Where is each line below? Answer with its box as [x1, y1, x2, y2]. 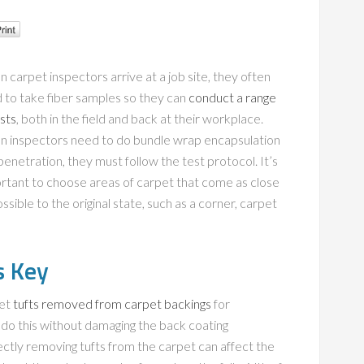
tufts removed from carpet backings [13, 296, 211, 311]
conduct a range [188, 89, 276, 105]
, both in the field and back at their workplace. [16, 110, 263, 126]
